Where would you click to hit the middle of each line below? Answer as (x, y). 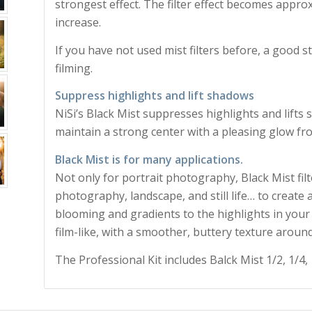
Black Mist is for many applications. (149, 159)
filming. (73, 68)
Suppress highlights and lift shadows (154, 96)
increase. (78, 23)
